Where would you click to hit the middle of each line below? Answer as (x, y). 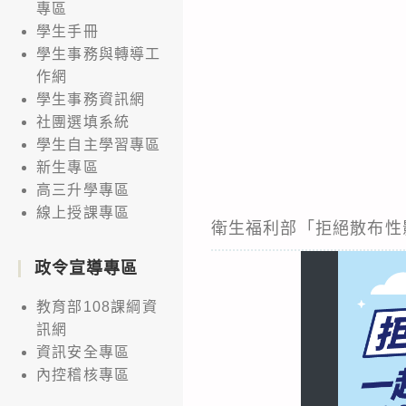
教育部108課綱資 (97, 306)
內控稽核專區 (83, 374)
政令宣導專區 (86, 268)
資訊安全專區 (83, 352)
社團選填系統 (83, 121)
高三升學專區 (83, 189)
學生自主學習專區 (99, 144)
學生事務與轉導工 (99, 53)
